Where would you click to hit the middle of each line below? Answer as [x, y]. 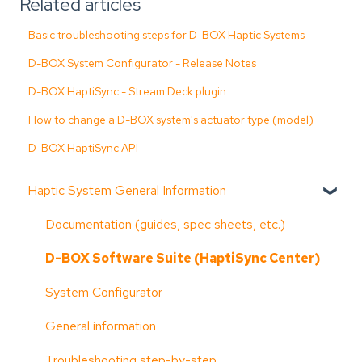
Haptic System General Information [127, 191]
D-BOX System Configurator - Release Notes [143, 63]
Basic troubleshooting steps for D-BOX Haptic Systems [167, 34]
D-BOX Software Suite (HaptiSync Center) [183, 259]
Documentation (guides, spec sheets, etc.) [165, 225]
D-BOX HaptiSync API [84, 147]
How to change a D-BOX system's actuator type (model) [171, 119]
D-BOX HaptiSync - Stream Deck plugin [128, 91]
